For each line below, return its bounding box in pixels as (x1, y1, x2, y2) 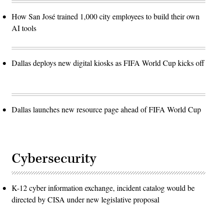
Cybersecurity (12, 149, 96, 168)
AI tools (12, 22, 36, 33)
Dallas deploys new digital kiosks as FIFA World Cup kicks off (12, 57, 204, 68)
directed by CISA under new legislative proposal (12, 194, 159, 204)
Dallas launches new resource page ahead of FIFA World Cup (12, 104, 201, 114)
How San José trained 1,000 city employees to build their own (12, 11, 200, 21)
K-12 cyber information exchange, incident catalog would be (12, 182, 195, 193)
